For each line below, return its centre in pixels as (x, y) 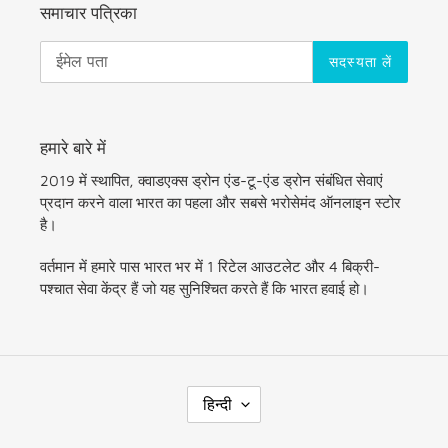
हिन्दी (217, 403)
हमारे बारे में (73, 147)
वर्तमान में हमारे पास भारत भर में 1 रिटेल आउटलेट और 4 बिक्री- (210, 266)
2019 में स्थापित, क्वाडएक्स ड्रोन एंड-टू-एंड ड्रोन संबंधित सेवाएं (211, 181)
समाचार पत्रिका (88, 13)
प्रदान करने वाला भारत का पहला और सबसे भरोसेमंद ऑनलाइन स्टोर (220, 203)
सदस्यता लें (360, 62)
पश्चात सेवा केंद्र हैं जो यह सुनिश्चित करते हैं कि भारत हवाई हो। (204, 288)
